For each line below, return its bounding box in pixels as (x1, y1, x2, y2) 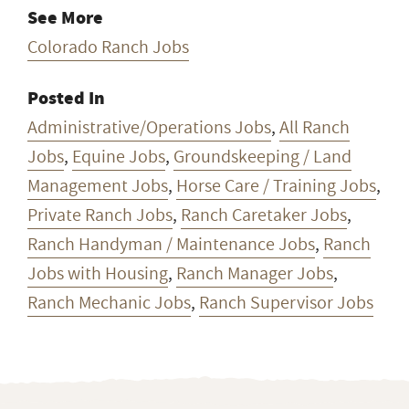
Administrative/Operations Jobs (27, 114, 271, 141)
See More (27, 5, 103, 30)
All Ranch (279, 114, 350, 141)
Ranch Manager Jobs (176, 260, 333, 287)
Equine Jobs (72, 143, 165, 170)
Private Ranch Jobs (27, 202, 173, 228)
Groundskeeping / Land (173, 143, 351, 170)
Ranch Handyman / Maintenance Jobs (27, 231, 315, 257)
